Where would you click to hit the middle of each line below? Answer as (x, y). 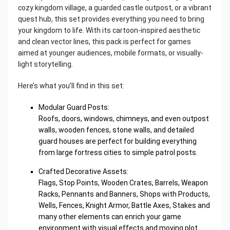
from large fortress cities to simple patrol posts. (118, 152)
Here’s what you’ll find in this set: (71, 85)
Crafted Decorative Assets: (83, 171)
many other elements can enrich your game (110, 216)
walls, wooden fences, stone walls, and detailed (116, 130)
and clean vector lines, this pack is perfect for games (104, 41)
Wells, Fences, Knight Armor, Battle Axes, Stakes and (124, 205)
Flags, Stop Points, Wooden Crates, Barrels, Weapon (123, 183)
